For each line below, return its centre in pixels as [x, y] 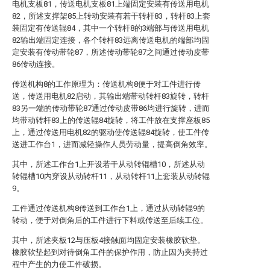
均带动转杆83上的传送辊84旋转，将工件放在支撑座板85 [111, 120]
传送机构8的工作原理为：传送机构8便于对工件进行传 [106, 84]
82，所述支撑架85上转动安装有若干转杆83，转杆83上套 [111, 16]
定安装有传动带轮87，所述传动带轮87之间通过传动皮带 [111, 52]
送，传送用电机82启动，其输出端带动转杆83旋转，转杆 [111, 96]
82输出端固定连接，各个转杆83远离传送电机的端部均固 [111, 40]
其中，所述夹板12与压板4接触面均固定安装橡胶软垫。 [108, 240]
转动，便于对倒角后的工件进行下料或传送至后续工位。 [110, 220]
